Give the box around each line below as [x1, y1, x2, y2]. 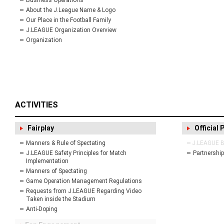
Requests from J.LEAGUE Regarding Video [26, 187, 141, 195]
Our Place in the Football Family [26, 16, 111, 24]
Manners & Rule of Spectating [26, 139, 105, 147]
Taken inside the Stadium [26, 195, 95, 203]
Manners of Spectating [26, 167, 87, 175]
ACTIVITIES [15, 100, 58, 110]
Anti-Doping [26, 205, 57, 213]
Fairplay [27, 124, 54, 132]
